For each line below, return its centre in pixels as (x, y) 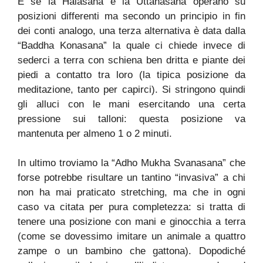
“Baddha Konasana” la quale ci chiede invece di (131, 45)
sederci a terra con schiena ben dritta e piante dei (131, 60)
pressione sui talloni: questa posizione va (131, 119)
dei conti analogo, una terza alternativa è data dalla (131, 31)
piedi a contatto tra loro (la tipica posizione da (131, 75)
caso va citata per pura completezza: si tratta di (131, 207)
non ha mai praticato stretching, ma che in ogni (131, 193)
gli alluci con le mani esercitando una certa (131, 104)
